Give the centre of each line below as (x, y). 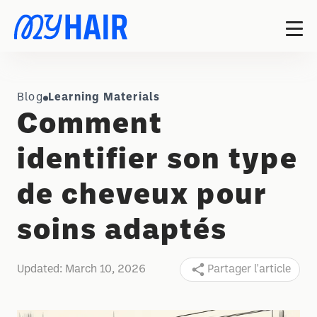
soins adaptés (122, 231)
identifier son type (157, 161)
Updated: (41, 269)
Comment (90, 125)
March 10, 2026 (105, 269)
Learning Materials (104, 97)
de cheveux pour (142, 196)
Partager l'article (249, 269)
